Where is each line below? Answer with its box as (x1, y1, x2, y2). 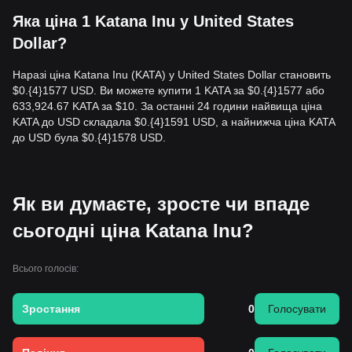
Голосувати (268, 302, 326, 315)
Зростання (22, 302, 80, 315)
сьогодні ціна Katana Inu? (13, 220, 254, 241)
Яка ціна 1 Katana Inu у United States (13, 13, 294, 30)
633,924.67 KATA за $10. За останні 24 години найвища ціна (13, 100, 322, 112)
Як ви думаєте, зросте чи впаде (13, 193, 310, 214)
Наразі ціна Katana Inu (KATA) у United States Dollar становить (13, 68, 331, 81)
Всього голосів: (13, 263, 79, 274)
